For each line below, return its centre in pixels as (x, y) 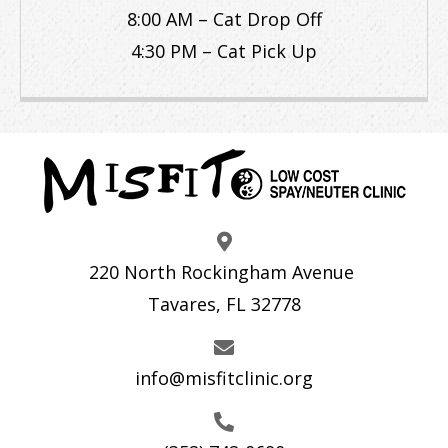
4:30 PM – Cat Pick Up (224, 50)
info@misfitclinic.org (224, 377)
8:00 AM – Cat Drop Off (224, 18)
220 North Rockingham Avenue (224, 271)
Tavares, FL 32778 (224, 303)
